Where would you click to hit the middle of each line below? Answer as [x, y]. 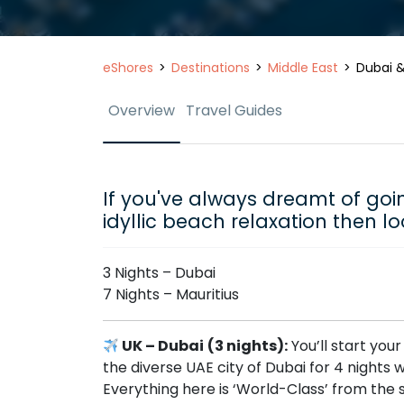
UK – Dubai [162, 346]
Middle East [303, 67]
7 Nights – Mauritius [171, 294]
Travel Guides [234, 110]
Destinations [211, 67]
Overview [142, 110]
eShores [128, 67]
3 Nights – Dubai [159, 273]
